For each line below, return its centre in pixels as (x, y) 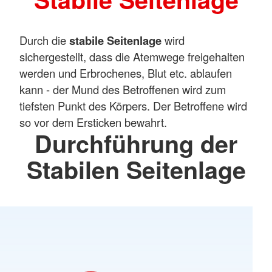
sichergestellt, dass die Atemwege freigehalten (132, 56)
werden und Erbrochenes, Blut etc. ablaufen (126, 73)
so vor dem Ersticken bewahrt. (93, 122)
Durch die (44, 40)
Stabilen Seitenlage (136, 169)
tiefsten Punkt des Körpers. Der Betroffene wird (133, 105)
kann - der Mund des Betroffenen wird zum (123, 89)
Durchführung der (136, 143)
